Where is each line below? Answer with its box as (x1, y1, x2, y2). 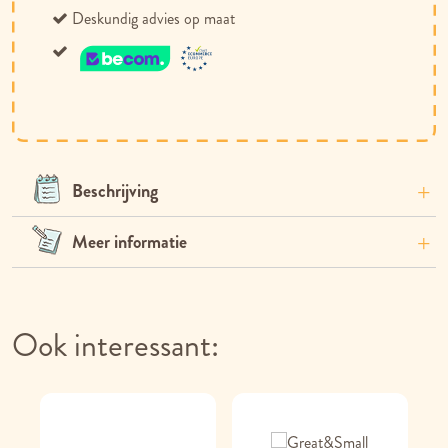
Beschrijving (72, 178, 158, 205)
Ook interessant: (12, 322, 219, 369)
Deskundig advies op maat (72, 7, 235, 31)
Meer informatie (72, 229, 187, 256)
